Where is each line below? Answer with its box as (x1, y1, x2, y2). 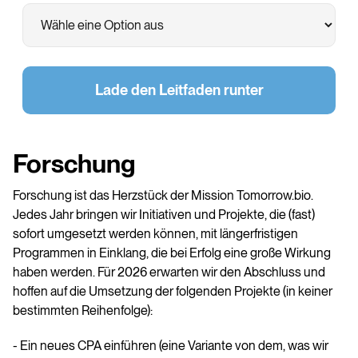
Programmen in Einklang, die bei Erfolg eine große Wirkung (13, 245, 331, 261)
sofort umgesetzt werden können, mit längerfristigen (13, 226, 298, 242)
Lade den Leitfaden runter (94, 82, 264, 99)
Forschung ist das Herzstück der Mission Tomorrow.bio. (13, 188, 313, 204)
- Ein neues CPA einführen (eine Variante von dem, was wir (13, 338, 328, 354)
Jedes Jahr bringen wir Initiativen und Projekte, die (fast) (13, 207, 315, 223)
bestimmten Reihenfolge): (13, 303, 153, 319)
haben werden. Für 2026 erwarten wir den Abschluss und (13, 265, 325, 280)
